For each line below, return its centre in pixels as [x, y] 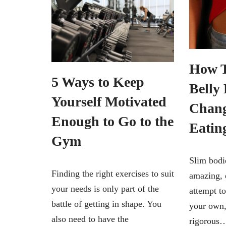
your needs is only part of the [105, 188]
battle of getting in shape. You [106, 204]
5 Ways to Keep [98, 82]
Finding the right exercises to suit [113, 173]
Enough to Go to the [112, 121]
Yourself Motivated [109, 101]
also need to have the [90, 219]
